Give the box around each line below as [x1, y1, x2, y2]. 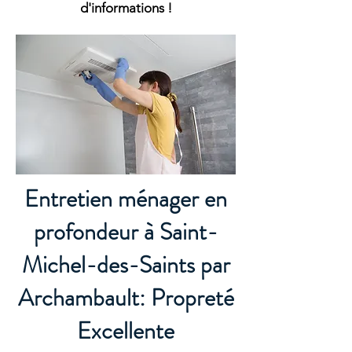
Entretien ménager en [24, 182, 227, 215]
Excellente [77, 314, 174, 347]
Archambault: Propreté [17, 281, 234, 314]
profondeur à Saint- [34, 215, 218, 248]
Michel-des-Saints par [21, 248, 230, 281]
